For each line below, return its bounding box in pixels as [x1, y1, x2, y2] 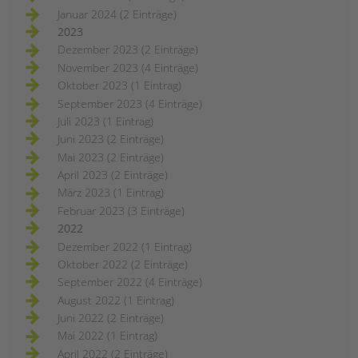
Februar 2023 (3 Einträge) [58, 202, 185, 218]
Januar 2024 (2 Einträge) [58, 6, 177, 22]
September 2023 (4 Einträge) [58, 95, 202, 111]
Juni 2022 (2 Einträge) [58, 310, 164, 326]
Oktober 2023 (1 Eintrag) [58, 78, 181, 93]
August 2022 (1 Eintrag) [58, 292, 174, 308]
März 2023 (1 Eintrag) [58, 185, 164, 201]
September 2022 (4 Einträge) [58, 274, 202, 290]
